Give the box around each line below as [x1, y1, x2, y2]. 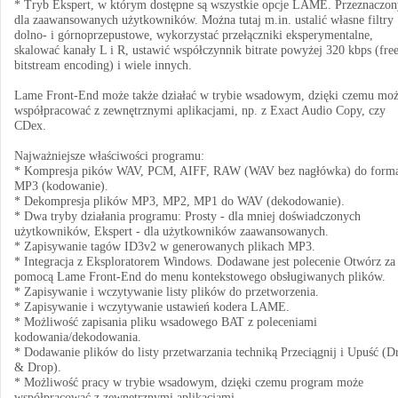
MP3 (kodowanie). [14, 179, 108, 193]
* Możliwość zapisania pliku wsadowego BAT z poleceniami [14, 315, 317, 329]
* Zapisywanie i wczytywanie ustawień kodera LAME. [14, 300, 290, 314]
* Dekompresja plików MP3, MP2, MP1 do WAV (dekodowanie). [14, 195, 345, 208]
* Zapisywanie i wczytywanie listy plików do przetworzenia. [14, 285, 319, 298]
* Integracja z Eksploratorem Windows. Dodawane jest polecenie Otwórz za [14, 255, 395, 268]
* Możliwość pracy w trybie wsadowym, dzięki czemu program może [14, 376, 363, 389]
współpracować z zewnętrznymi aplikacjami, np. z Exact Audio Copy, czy [14, 104, 386, 117]
